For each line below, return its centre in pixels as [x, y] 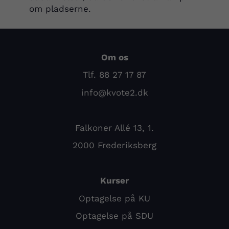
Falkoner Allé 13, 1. [114, 128]
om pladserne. [60, 9]
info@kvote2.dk [114, 92]
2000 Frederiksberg [114, 145]
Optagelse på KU [114, 198]
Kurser [114, 180]
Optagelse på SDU [114, 216]
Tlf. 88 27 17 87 [114, 75]
